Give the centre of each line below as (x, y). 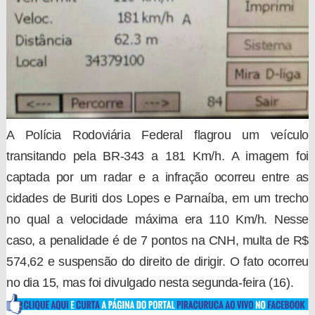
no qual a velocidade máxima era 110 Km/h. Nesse (157, 219)
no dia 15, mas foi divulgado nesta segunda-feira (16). (150, 282)
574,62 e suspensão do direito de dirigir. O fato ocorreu (157, 261)
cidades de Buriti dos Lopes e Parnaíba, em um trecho (157, 198)
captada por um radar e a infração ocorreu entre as (157, 177)
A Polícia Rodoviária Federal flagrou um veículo (157, 135)
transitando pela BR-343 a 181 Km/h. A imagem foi (157, 156)
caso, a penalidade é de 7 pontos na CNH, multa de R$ (157, 240)
